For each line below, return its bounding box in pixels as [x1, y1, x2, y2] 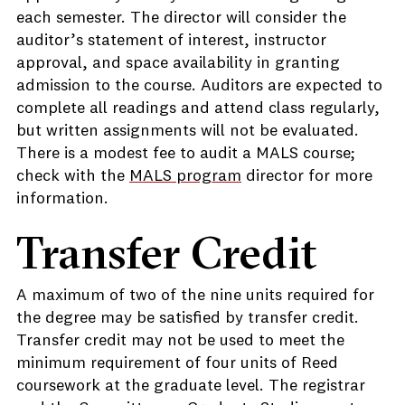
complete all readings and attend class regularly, [16, 100, 380, 117]
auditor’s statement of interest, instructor [16, 33, 326, 49]
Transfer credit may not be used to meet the [16, 333, 344, 349]
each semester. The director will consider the [16, 10, 346, 26]
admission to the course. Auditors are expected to [16, 78, 382, 94]
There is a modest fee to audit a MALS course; [16, 146, 355, 162]
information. [16, 191, 108, 207]
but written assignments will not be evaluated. [16, 123, 359, 139]
